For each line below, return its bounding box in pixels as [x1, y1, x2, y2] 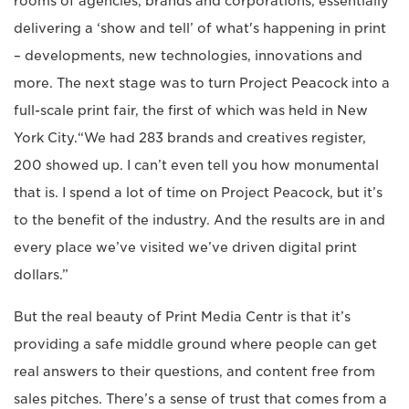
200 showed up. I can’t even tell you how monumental [14, 158, 379, 173]
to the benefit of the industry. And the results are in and [14, 213, 385, 228]
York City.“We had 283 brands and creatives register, [14, 131, 366, 146]
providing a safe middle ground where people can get [14, 337, 377, 352]
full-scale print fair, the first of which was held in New [14, 103, 368, 119]
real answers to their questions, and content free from [14, 364, 375, 380]
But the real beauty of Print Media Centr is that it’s [14, 309, 351, 325]
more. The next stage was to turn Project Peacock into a [14, 76, 390, 91]
